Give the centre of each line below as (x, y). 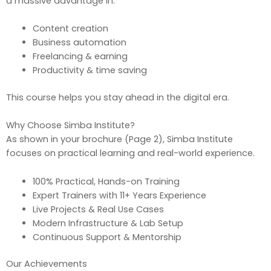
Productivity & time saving (90, 70)
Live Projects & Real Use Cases (98, 209)
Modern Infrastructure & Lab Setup (108, 223)
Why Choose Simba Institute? (70, 126)
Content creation (70, 29)
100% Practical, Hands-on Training (106, 181)
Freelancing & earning (80, 57)
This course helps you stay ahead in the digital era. (118, 97)
